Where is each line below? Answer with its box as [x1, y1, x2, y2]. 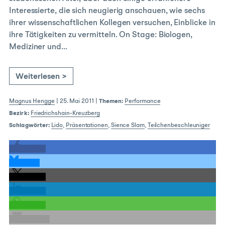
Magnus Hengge [9, 98, 55, 104]
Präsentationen [66, 123, 108, 129]
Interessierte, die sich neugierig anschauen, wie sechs [9, 7, 205, 15]
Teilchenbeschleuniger [147, 123, 210, 129]
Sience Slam [110, 123, 145, 129]
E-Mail [25, 215, 48, 222]
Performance [125, 98, 161, 104]
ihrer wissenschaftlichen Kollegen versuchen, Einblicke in [9, 19, 215, 27]
